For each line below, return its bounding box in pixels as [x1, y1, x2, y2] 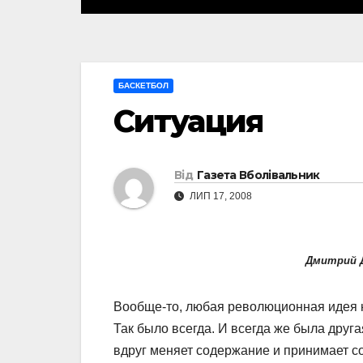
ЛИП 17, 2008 [187, 190, 252, 202]
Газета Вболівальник [196, 167, 320, 182]
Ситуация [113, 102, 263, 141]
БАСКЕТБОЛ [118, 81, 169, 91]
